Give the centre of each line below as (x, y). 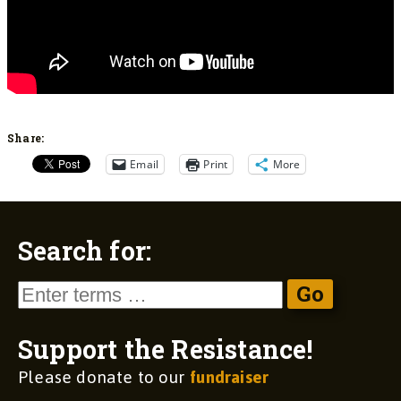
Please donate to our (104, 378)
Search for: (85, 250)
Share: (26, 137)
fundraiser (230, 378)
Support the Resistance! (166, 349)
